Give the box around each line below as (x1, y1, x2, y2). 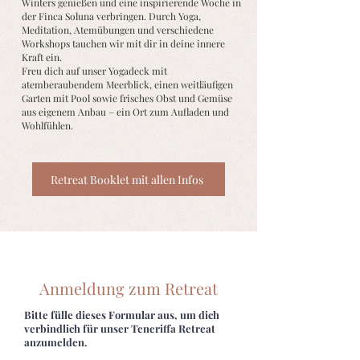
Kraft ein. (22, 51, 62, 63)
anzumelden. (24, 335, 88, 349)
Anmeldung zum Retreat (39, 277, 218, 299)
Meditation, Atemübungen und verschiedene (22, 23, 214, 36)
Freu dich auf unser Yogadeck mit (22, 64, 167, 77)
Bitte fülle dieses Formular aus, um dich (24, 308, 219, 321)
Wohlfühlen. (22, 119, 73, 132)
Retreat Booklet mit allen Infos (51, 171, 203, 187)
